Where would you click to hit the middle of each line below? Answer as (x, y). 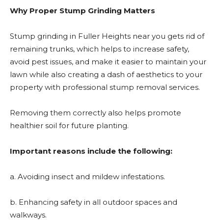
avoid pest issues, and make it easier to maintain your (108, 62)
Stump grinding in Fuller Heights (70, 36)
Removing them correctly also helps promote (96, 113)
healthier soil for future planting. (69, 125)
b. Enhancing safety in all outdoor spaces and (94, 202)
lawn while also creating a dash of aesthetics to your (106, 74)
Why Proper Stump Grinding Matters (82, 11)
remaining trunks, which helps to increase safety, (99, 49)
